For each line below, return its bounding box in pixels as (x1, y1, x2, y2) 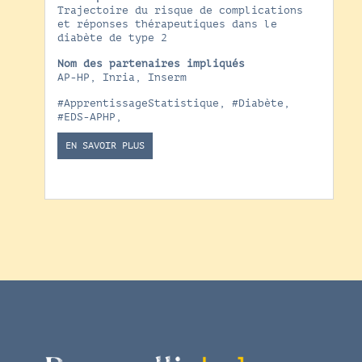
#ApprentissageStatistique (57, 97, 219, 109)
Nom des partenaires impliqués (57, 57, 245, 69)
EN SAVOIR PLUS (65, 139, 145, 151)
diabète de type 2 (57, 32, 167, 44)
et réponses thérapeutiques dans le (57, 18, 277, 30)
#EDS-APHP (57, 111, 116, 123)
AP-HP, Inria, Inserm (57, 71, 187, 83)
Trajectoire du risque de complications (57, 4, 303, 16)
